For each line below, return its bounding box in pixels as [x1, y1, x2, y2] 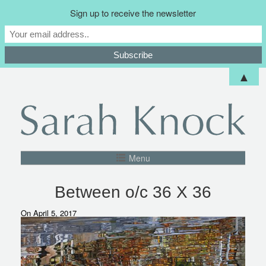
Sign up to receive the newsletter [70, 7, 196, 20]
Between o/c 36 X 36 [55, 183, 211, 202]
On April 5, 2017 [20, 207, 77, 219]
